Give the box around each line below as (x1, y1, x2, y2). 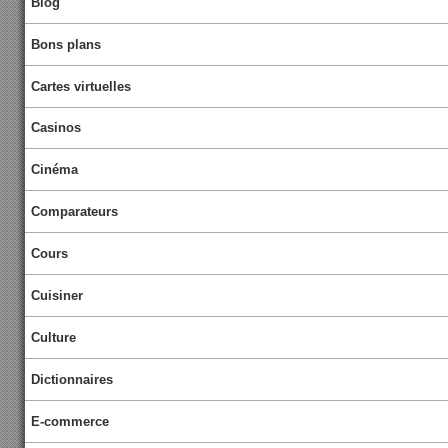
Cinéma (31, 162, 79, 178)
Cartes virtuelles (31, 78, 132, 94)
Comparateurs (31, 204, 119, 220)
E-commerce (31, 413, 110, 429)
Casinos (31, 120, 82, 136)
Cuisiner (31, 288, 84, 304)
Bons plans (31, 36, 102, 52)
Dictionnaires (31, 371, 114, 387)
